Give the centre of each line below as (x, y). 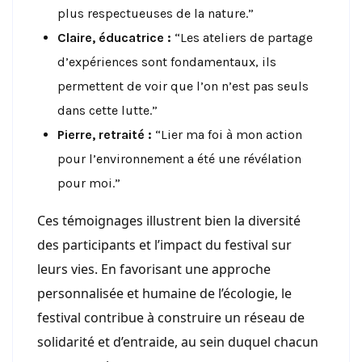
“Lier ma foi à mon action (227, 134)
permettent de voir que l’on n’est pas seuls (183, 86)
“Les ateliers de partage (242, 37)
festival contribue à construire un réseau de (171, 317)
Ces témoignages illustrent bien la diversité (169, 220)
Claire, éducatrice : (114, 37)
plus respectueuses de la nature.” (156, 13)
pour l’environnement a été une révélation (179, 158)
